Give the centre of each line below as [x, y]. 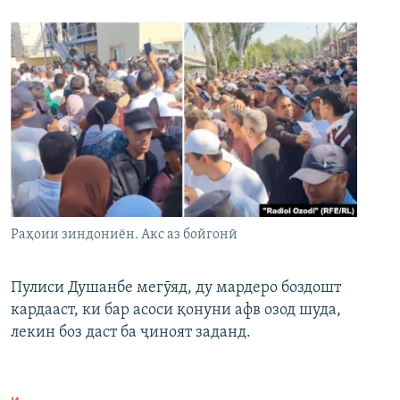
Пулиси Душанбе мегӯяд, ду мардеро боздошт [176, 288]
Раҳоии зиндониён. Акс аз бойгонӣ [124, 235]
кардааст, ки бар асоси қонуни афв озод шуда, [176, 311]
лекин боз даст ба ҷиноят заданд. [131, 333]
